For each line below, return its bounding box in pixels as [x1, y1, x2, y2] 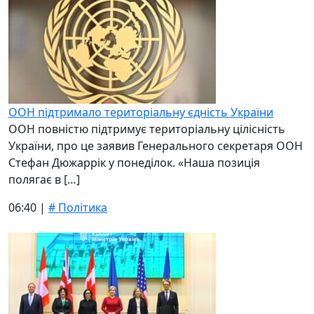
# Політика [48, 200, 107, 215]
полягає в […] [8, 172, 80, 187]
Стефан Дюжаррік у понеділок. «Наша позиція [8, 155, 260, 170]
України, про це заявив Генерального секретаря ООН [8, 138, 303, 153]
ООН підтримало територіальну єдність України [8, 104, 273, 120]
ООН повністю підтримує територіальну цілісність [8, 121, 285, 137]
